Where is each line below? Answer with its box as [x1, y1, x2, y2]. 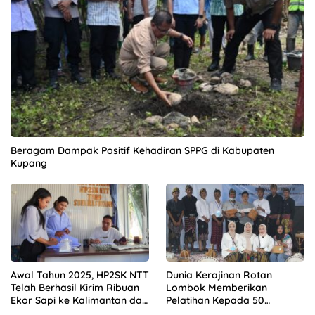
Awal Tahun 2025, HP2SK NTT [11, 268, 149, 281]
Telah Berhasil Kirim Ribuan [11, 281, 139, 294]
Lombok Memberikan [166, 281, 267, 294]
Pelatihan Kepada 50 [166, 293, 264, 307]
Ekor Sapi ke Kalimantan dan [11, 293, 148, 307]
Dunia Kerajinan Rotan [166, 268, 272, 281]
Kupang [11, 157, 47, 170]
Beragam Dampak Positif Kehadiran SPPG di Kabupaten [11, 144, 274, 157]
